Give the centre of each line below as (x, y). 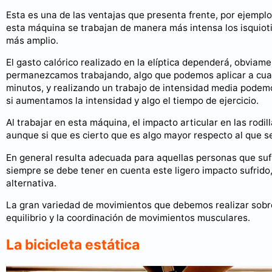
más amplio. (32, 40)
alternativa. (31, 183)
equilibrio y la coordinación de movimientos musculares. (128, 217)
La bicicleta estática (73, 244)
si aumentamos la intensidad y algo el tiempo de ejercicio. (132, 101)
